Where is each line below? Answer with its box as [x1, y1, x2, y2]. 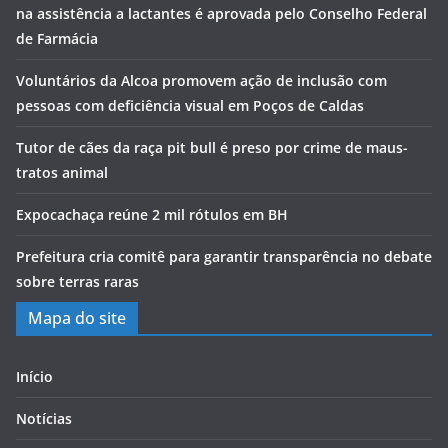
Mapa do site [28, 307, 126, 329]
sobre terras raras [16, 272, 139, 291]
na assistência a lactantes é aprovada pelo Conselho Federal [16, 4, 427, 23]
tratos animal [16, 163, 108, 182]
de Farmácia [16, 29, 98, 48]
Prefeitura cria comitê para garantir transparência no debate [16, 247, 432, 266]
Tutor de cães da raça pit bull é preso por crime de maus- [16, 138, 408, 157]
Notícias [16, 409, 72, 428]
